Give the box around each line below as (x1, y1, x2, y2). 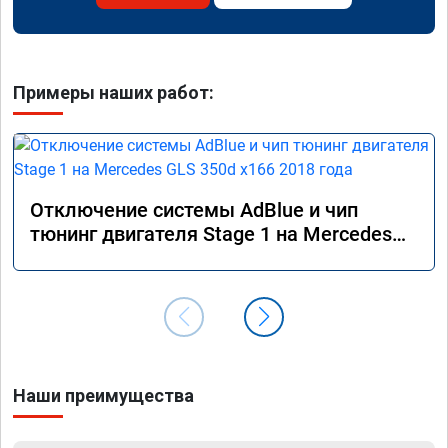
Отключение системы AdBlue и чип (30, 198, 358, 223)
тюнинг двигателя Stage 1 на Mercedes (30, 222, 392, 247)
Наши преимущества (13, 385, 194, 407)
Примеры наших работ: (13, 82, 214, 104)
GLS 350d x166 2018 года (30, 246, 259, 271)
